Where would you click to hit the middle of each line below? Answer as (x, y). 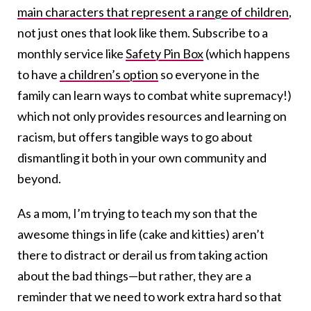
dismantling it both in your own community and (142, 158)
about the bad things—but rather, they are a (134, 276)
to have (39, 75)
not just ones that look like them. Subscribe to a (143, 33)
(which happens (247, 54)
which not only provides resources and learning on (152, 116)
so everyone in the (209, 75)
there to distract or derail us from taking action (143, 255)
